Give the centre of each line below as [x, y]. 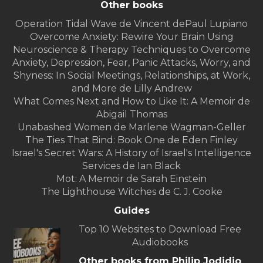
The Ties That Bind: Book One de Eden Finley [131, 140]
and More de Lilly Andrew [131, 89]
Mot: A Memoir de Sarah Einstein [131, 179]
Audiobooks [160, 242]
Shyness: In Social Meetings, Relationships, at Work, [131, 76]
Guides [131, 211]
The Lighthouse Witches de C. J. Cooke [131, 192]
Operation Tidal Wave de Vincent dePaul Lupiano [131, 24]
